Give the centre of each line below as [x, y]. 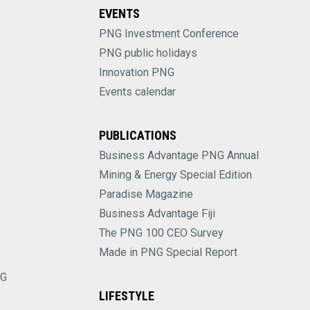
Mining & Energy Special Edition [175, 175]
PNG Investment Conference [168, 34]
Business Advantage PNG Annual [179, 156]
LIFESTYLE [126, 296]
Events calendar [137, 92]
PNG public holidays [148, 53]
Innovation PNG [136, 73]
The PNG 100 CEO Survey [161, 233]
